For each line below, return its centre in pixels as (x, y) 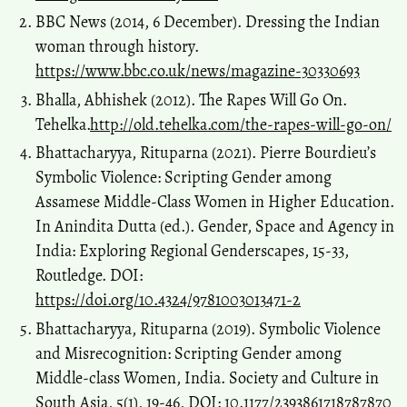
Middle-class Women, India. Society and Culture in (207, 377)
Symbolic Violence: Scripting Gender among (184, 178)
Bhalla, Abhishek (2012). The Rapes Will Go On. (191, 99)
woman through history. (117, 47)
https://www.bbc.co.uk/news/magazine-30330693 (198, 71)
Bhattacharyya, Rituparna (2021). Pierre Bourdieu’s (206, 153)
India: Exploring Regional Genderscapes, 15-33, (192, 251)
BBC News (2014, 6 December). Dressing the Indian (208, 22)
